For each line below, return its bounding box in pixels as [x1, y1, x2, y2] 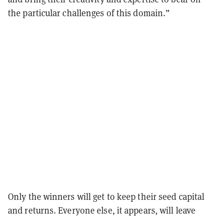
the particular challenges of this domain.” [8, 7, 170, 19]
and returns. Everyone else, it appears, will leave [8, 204, 196, 216]
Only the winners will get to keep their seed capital [8, 191, 205, 202]
